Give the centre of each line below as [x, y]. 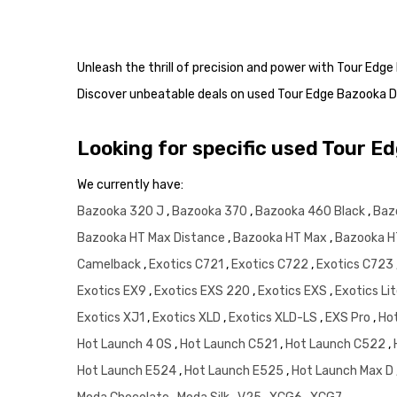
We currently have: [130, 185]
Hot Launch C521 [230, 345]
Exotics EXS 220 [203, 292]
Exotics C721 [187, 265]
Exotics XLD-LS [274, 318]
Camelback [110, 265]
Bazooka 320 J [122, 212]
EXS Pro [349, 318]
